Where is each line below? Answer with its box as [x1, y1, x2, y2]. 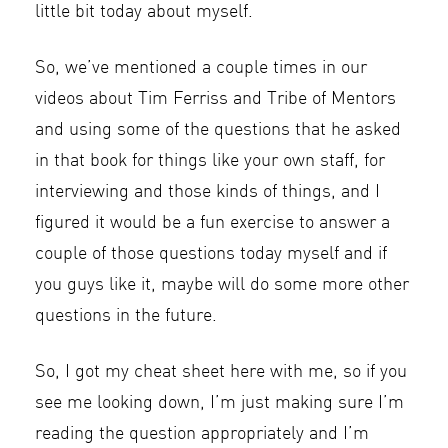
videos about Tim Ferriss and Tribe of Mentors [35, 90, 396, 108]
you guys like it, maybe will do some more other [35, 276, 409, 294]
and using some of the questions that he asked [35, 121, 401, 139]
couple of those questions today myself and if [35, 245, 387, 263]
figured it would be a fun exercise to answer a [35, 214, 390, 232]
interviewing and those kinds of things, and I [35, 183, 380, 201]
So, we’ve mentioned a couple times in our [35, 59, 367, 77]
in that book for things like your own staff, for [35, 152, 385, 170]
